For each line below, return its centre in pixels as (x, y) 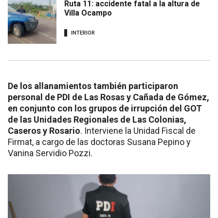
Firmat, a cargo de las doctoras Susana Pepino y (99, 142)
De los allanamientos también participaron (93, 86)
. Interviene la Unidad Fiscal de (138, 130)
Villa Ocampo (88, 13)
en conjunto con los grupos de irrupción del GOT (105, 108)
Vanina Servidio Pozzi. (50, 153)
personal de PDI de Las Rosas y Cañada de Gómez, (109, 97)
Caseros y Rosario (44, 130)
